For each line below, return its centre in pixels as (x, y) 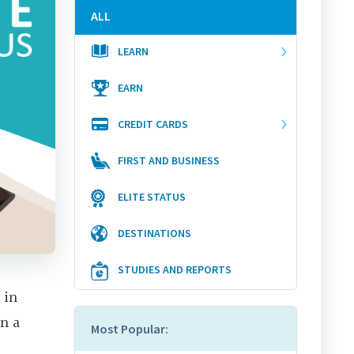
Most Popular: (130, 329)
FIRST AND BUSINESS (169, 161)
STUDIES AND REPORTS (175, 270)
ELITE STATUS (152, 197)
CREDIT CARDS (153, 124)
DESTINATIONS (154, 233)
